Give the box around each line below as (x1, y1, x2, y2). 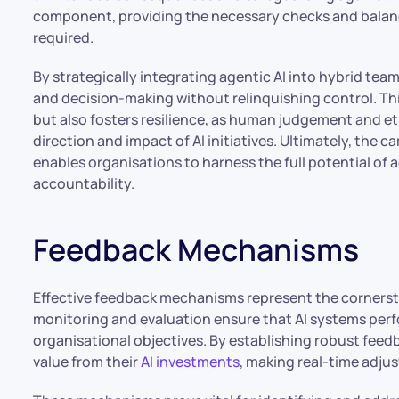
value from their (33, 352, 142, 371)
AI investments (141, 352, 240, 371)
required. (33, 28, 94, 47)
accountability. (33, 174, 135, 193)
